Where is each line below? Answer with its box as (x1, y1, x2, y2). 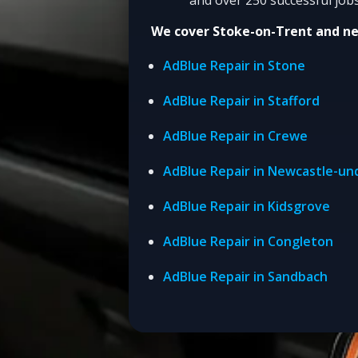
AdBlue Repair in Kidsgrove (163, 197, 331, 215)
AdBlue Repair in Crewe (163, 126, 308, 145)
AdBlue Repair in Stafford (163, 91, 320, 109)
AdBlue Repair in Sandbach (163, 267, 328, 285)
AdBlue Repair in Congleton (163, 232, 334, 250)
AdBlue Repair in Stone (163, 56, 306, 74)
